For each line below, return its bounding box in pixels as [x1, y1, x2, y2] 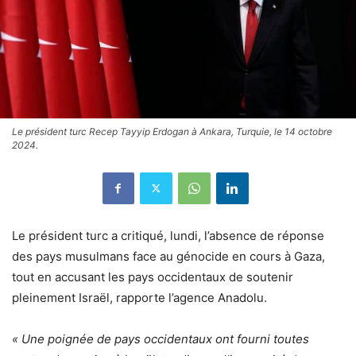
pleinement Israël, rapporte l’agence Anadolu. [12, 289, 267, 305]
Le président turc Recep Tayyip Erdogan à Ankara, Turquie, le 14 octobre [12, 125, 332, 137]
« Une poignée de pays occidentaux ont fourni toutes [12, 331, 309, 346]
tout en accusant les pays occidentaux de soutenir [12, 269, 293, 284]
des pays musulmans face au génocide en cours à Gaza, [12, 248, 325, 264]
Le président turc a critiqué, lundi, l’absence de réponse [12, 227, 324, 243]
